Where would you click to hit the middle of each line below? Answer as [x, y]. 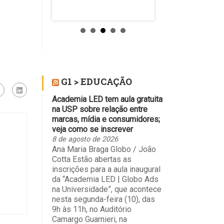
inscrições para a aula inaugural [106, 169]
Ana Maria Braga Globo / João [104, 149]
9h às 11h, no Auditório [91, 209]
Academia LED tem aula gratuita [107, 99]
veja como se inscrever [92, 129]
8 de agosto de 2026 [85, 139]
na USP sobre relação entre [99, 109]
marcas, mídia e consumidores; [106, 119]
